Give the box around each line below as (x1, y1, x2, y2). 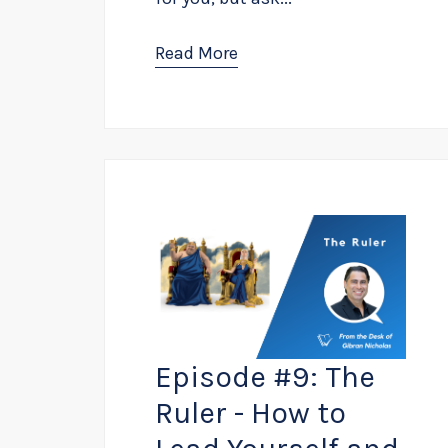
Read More (155, 42, 238, 65)
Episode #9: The (155, 359, 375, 396)
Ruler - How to (155, 395, 346, 432)
